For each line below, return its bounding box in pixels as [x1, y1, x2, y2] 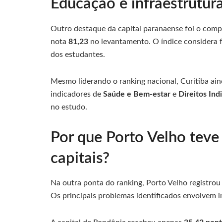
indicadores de [51, 90, 103, 98]
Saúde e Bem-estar [103, 90, 170, 98]
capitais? [51, 150, 110, 166]
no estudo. [51, 103, 87, 111]
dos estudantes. [51, 50, 105, 58]
